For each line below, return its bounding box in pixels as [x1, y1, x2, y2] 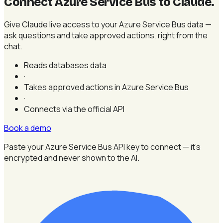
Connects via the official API [24, 103, 124, 114]
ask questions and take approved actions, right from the [4, 29, 208, 41]
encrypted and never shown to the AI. [4, 152, 139, 163]
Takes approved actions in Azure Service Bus [24, 81, 189, 93]
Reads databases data [24, 59, 107, 71]
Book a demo [4, 122, 51, 133]
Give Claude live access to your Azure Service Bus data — [4, 18, 212, 30]
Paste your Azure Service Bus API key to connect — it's [4, 141, 201, 152]
